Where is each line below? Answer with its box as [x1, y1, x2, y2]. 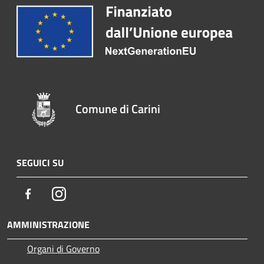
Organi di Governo [27, 241, 100, 256]
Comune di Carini [75, 99, 161, 118]
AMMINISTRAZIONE [7, 217, 90, 232]
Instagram [65, 186, 106, 200]
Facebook [35, 186, 71, 200]
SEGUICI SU [16, 155, 64, 170]
